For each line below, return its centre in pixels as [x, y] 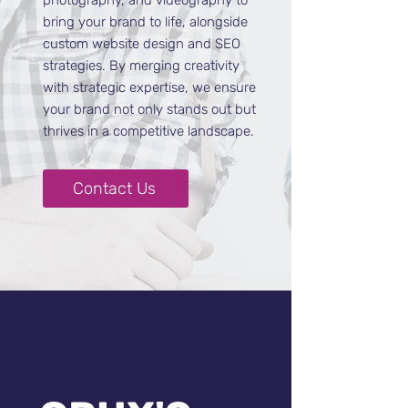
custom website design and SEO [142, 44]
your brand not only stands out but [149, 109]
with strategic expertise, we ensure [149, 87]
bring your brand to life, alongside [145, 22]
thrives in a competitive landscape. [148, 131]
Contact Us [114, 189]
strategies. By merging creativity [141, 66]
